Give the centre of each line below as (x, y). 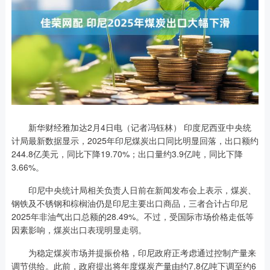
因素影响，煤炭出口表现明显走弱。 (79, 230)
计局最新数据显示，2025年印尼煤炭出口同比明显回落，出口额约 (135, 141)
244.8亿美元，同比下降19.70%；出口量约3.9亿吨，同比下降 (127, 154)
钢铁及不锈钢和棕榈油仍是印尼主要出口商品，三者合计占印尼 (129, 203)
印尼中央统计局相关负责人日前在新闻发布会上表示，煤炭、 (133, 190)
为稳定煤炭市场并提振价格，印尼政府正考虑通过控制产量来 (133, 253)
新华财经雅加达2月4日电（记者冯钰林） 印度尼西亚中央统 (131, 127)
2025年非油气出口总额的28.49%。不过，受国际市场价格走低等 (132, 217)
